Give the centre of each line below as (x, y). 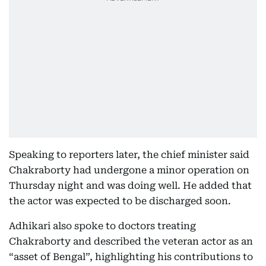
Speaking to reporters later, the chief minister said (129, 155)
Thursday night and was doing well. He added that (130, 186)
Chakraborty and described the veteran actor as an (131, 241)
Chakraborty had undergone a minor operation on (129, 170)
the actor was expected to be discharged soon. (120, 201)
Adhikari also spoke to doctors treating (102, 226)
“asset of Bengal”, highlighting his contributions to (131, 257)
